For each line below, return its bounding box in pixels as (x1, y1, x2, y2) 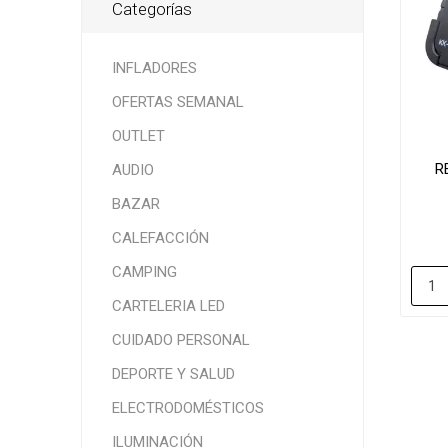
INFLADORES (111, 58, 197, 77)
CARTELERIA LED (111, 296, 225, 315)
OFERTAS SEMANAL (111, 92, 244, 111)
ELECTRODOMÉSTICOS (111, 398, 264, 417)
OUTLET (111, 126, 165, 145)
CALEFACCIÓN (111, 228, 209, 247)
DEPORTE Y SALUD (111, 364, 235, 383)
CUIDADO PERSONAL (111, 330, 250, 349)
